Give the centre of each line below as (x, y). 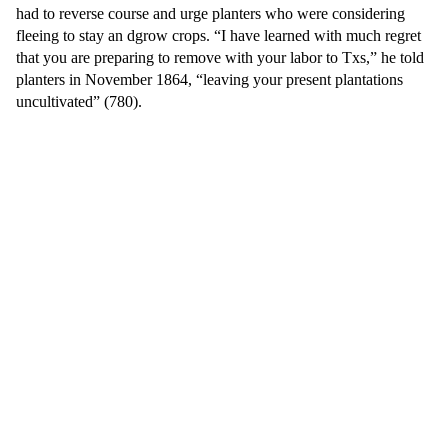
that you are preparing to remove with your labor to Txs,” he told (220, 58)
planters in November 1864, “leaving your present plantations (209, 80)
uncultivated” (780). (79, 102)
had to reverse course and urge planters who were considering (210, 14)
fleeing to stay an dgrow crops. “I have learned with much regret (218, 36)
